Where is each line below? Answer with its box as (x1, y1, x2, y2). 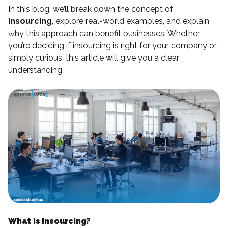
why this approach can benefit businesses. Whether (8, 28, 200, 38)
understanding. (8, 65, 64, 75)
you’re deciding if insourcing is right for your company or (8, 41, 217, 50)
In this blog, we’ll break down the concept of (8, 4, 173, 14)
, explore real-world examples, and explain (52, 16, 209, 26)
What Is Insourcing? (8, 216, 91, 226)
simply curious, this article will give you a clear (8, 53, 179, 63)
